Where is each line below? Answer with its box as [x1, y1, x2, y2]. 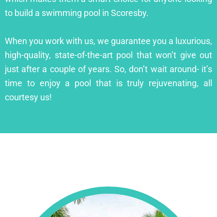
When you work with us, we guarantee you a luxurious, [5, 35, 212, 46]
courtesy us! [5, 92, 52, 102]
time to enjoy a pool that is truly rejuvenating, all [5, 77, 212, 88]
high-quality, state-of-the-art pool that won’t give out [5, 49, 212, 60]
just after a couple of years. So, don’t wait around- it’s [5, 63, 212, 74]
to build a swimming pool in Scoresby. [5, 7, 149, 18]
